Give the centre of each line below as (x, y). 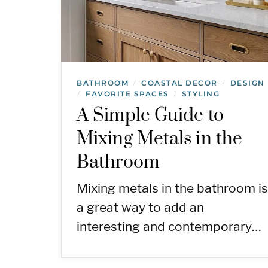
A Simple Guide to (150, 115)
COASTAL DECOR (179, 83)
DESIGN (247, 83)
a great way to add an (140, 207)
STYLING (200, 93)
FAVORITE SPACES (127, 93)
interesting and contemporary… (169, 226)
